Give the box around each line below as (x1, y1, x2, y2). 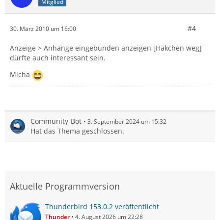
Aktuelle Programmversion (10, 180, 120, 192)
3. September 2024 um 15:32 (87, 117, 166, 126)
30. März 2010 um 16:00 (10, 24, 76, 33)
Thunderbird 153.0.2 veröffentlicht (45, 202, 159, 211)
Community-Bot (30, 116, 82, 126)
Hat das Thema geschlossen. (30, 126, 124, 136)
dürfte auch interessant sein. (10, 53, 106, 62)
